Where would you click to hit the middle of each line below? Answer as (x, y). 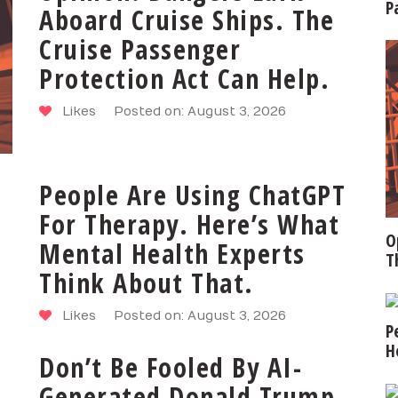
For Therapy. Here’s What (189, 224)
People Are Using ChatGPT (192, 195)
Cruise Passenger (140, 49)
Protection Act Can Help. (184, 78)
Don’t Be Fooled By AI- (171, 367)
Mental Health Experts (172, 253)
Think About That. (147, 283)
